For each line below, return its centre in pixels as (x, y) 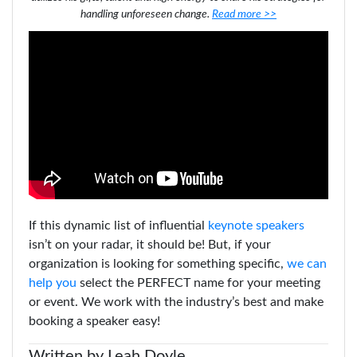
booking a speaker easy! (94, 321)
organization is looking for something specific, (158, 263)
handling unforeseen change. (145, 15)
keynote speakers (256, 225)
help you (53, 282)
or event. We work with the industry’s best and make (176, 302)
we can (307, 263)
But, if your (239, 244)
